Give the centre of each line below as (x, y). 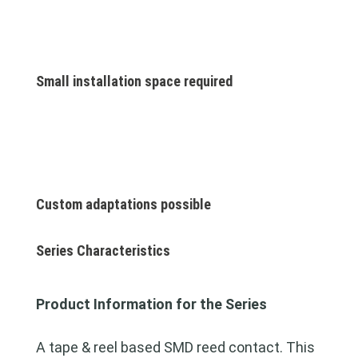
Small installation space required (134, 81)
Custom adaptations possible (123, 204)
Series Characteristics (103, 251)
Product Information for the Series (151, 304)
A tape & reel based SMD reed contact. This (175, 347)
